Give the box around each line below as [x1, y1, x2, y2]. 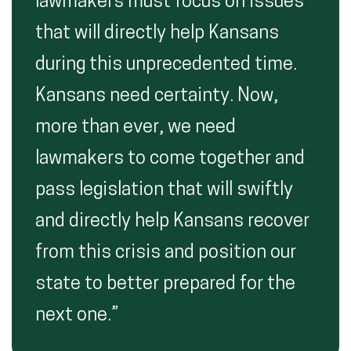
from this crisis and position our [35, 244, 296, 262]
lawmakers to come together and [35, 150, 305, 168]
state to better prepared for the [35, 275, 295, 294]
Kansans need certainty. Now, [35, 87, 278, 106]
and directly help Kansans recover [35, 212, 309, 231]
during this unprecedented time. [35, 56, 297, 74]
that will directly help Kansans [35, 24, 279, 43]
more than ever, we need [35, 118, 236, 137]
